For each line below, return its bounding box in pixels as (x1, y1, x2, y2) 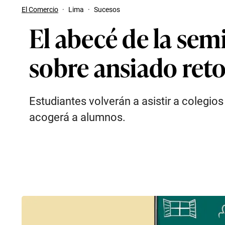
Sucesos (94, 6, 120, 14)
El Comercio (22, 6, 58, 14)
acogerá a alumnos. (29, 111, 126, 124)
